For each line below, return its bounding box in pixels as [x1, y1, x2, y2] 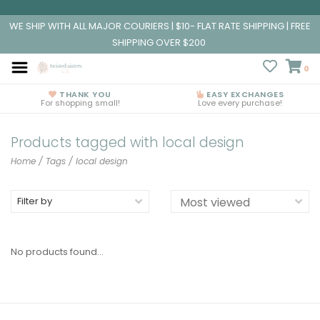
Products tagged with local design [11, 133, 244, 152]
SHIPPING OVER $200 [112, 36, 208, 49]
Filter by [17, 194, 52, 208]
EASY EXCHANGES [204, 89, 284, 100]
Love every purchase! [198, 97, 282, 109]
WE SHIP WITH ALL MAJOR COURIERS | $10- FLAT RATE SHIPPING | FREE [9, 19, 311, 33]
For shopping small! [40, 97, 120, 109]
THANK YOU [56, 89, 111, 100]
